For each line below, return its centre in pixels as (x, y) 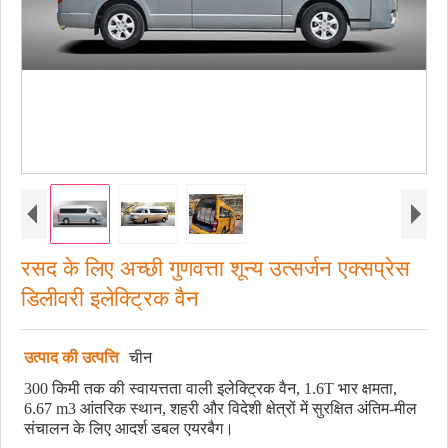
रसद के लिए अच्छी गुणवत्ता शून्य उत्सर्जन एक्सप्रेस (215, 268)
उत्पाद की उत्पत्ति (71, 357)
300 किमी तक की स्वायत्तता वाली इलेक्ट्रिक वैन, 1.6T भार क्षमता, (210, 388)
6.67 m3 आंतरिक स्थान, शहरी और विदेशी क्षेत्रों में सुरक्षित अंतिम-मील (220, 408)
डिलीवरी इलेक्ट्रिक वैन (110, 298)
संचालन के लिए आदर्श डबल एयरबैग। (129, 428)
